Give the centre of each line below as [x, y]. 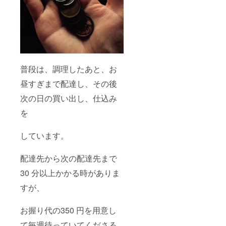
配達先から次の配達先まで [69, 158]
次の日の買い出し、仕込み [69, 98]
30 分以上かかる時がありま [70, 173]
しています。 [44, 136]
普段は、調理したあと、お [69, 69]
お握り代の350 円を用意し [68, 210]
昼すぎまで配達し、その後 [69, 84]
